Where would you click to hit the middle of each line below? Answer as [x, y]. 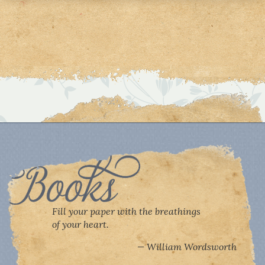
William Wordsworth [192, 246]
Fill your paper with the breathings [126, 211]
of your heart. [80, 224]
